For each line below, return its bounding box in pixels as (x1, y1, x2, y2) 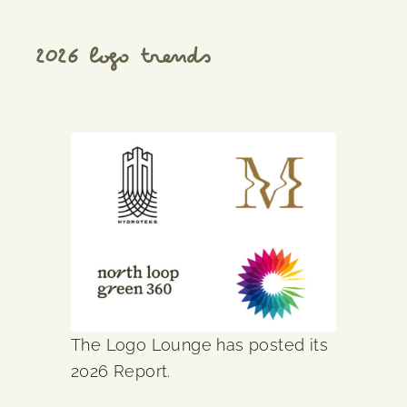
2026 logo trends (35, 47, 211, 72)
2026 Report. (71, 361, 171, 381)
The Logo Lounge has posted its (71, 334, 328, 354)
